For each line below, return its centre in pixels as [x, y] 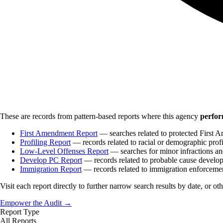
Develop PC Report [51, 160]
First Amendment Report [59, 133]
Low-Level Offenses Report [64, 151]
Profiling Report [45, 142]
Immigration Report [51, 169]
